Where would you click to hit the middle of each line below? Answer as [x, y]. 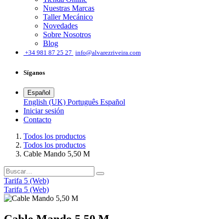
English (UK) [44, 102]
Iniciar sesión [44, 110]
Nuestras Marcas [69, 8]
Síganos [34, 72]
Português [83, 102]
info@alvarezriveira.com [108, 53]
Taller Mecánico [68, 17]
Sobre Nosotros [67, 35]
